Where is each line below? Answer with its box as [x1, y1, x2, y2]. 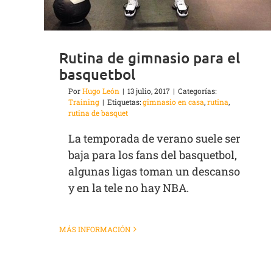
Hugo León [82, 86, 119, 96]
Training [68, 97, 99, 107]
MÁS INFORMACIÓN [59, 224, 130, 235]
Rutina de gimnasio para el [59, 48, 240, 68]
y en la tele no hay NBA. [68, 180, 189, 196]
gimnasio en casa [143, 97, 204, 107]
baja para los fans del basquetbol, [68, 147, 237, 163]
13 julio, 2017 [127, 86, 170, 96]
